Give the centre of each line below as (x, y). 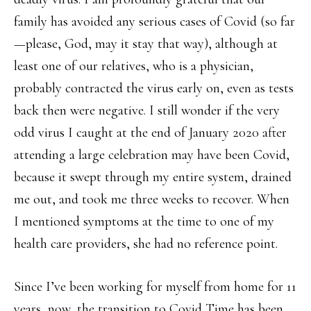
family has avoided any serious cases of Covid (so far (154, 22)
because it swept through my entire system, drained (153, 177)
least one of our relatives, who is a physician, (134, 66)
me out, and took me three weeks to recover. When (152, 199)
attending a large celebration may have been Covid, (152, 155)
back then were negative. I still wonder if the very (147, 110)
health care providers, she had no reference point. (146, 244)
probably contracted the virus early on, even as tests (154, 88)
